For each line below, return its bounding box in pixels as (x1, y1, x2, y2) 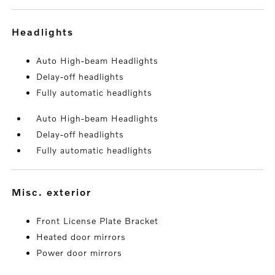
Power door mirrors (36, 247, 123, 258)
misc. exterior (22, 186, 92, 198)
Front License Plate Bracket (36, 215, 159, 227)
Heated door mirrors (36, 231, 126, 242)
